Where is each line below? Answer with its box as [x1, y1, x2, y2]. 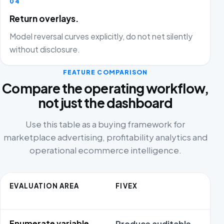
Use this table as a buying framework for [25, 118, 185, 130]
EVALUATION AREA [9, 181, 79, 190]
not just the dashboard [37, 94, 173, 111]
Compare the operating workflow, [2, 80, 208, 97]
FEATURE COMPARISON [62, 68, 148, 76]
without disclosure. [9, 44, 80, 55]
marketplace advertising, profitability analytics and [3, 131, 207, 143]
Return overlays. [9, 12, 79, 24]
